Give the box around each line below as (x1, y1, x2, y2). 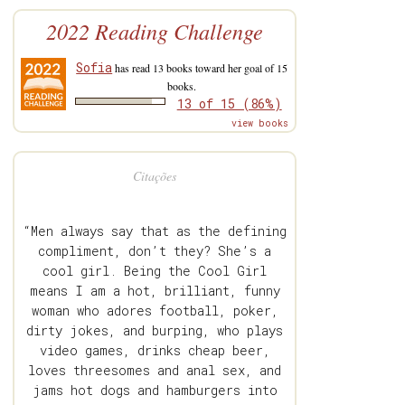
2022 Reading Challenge (46, 16, 264, 47)
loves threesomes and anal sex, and (28, 362, 282, 380)
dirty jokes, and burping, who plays (26, 322, 284, 340)
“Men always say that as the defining (23, 222, 287, 240)
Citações (133, 167, 177, 185)
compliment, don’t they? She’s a (38, 242, 272, 260)
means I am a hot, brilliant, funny (29, 282, 280, 300)
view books (231, 118, 289, 130)
